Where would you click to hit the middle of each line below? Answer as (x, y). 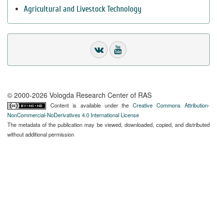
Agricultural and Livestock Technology (83, 9)
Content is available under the (92, 105)
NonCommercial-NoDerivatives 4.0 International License (73, 115)
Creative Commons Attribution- (171, 105)
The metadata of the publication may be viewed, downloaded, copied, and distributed (108, 124)
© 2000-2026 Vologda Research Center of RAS (79, 95)
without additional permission (41, 134)
